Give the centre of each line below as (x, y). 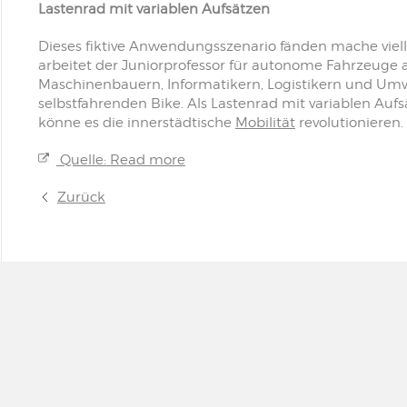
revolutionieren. (349, 123)
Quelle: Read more (120, 160)
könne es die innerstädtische (136, 123)
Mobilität (265, 123)
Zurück (81, 197)
